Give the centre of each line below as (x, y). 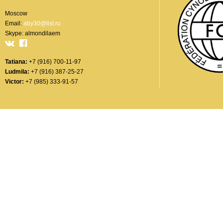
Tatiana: (16, 62)
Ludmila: (17, 72)
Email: (14, 24)
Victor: (14, 82)
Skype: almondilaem (33, 34)
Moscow (16, 14)
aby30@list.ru (42, 24)
